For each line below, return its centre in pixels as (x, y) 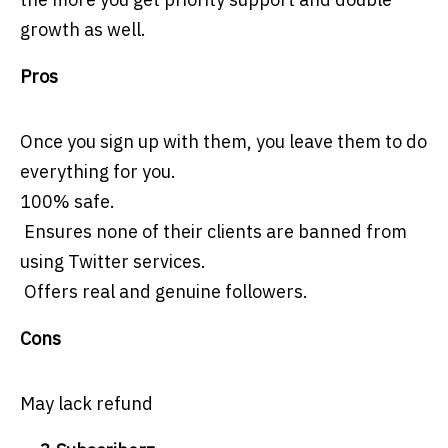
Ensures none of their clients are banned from (213, 232)
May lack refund (86, 404)
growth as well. (83, 30)
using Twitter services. (113, 262)
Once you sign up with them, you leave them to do (223, 142)
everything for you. (98, 172)
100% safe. (67, 202)
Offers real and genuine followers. (164, 292)
